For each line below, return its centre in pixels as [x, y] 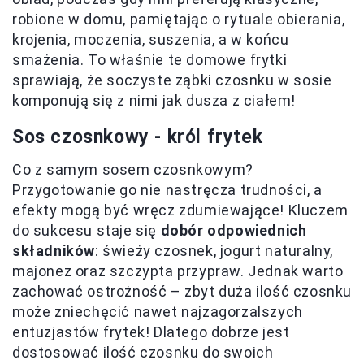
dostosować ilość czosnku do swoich [143, 352]
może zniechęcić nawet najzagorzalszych [158, 312]
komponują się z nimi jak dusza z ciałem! [154, 100]
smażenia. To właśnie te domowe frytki [150, 60]
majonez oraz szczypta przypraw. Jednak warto [178, 271]
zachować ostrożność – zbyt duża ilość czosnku [182, 291]
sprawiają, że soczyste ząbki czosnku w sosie [172, 80]
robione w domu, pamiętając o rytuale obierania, [179, 19]
